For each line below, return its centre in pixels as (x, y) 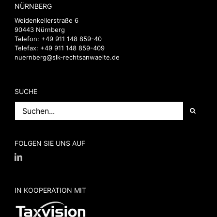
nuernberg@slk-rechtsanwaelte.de (67, 57)
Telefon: (28, 39)
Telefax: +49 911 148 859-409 (60, 48)
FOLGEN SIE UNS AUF (50, 143)
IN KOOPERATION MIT (50, 190)
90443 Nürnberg (40, 29)
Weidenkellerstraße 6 (46, 20)
